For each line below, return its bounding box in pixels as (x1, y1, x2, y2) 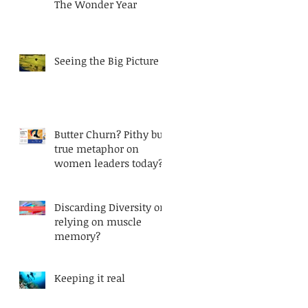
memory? (54, 229, 100, 243)
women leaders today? (54, 156, 163, 170)
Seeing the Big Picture (54, 54, 159, 67)
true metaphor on (54, 142, 139, 155)
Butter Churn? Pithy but (54, 127, 166, 141)
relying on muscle (54, 214, 142, 228)
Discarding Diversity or (54, 200, 164, 214)
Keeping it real (54, 271, 125, 285)
